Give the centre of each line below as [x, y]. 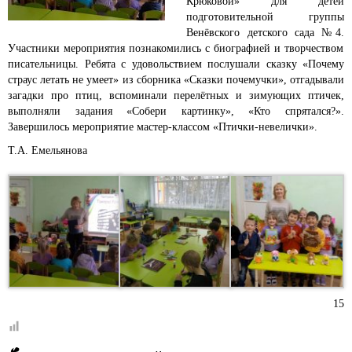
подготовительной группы [265, 17]
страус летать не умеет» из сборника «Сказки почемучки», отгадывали [176, 80]
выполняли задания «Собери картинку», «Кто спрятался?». [176, 111]
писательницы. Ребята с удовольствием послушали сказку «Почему [176, 64]
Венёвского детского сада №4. [265, 33]
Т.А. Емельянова [48, 150]
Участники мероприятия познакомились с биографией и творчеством [176, 48]
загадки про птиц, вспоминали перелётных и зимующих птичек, [176, 95]
